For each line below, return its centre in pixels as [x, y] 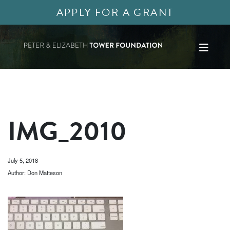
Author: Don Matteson [35, 172]
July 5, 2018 [23, 160]
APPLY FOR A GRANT [115, 12]
